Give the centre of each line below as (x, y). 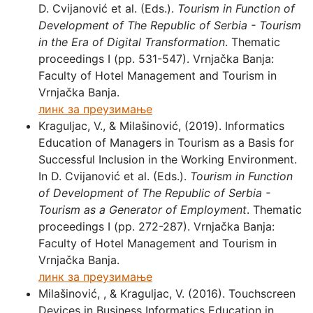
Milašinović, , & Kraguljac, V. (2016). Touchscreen (167, 293)
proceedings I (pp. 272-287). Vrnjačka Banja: (156, 226)
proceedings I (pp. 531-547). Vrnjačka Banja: (156, 58)
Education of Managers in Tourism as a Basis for (166, 142)
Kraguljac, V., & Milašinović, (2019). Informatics (161, 125)
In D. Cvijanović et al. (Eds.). (114, 176)
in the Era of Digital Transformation (132, 42)
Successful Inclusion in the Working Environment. (168, 159)
